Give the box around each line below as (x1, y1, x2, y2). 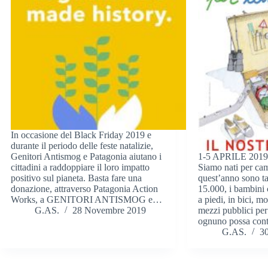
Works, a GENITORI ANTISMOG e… (11, 194, 162, 205)
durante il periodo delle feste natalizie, (11, 141, 153, 151)
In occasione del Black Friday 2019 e (11, 130, 151, 141)
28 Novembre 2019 (72, 205, 146, 216)
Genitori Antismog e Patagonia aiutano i (11, 151, 162, 162)
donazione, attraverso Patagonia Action (11, 184, 158, 194)
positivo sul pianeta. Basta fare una (11, 173, 142, 184)
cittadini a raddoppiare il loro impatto (11, 162, 150, 173)
